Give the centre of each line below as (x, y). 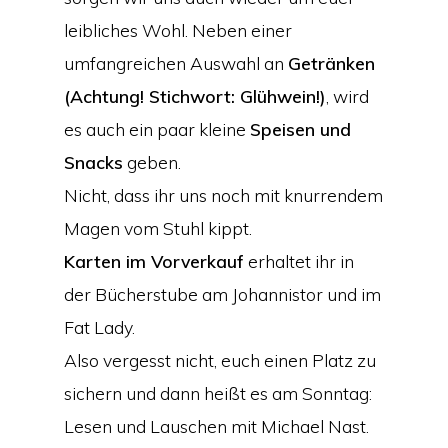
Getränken (331, 63)
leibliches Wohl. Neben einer (177, 30)
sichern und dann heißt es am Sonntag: (217, 393)
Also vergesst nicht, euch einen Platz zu (219, 360)
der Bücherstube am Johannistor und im (222, 294)
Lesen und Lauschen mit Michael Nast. (216, 426)
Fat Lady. (99, 327)
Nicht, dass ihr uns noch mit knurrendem (223, 195)
